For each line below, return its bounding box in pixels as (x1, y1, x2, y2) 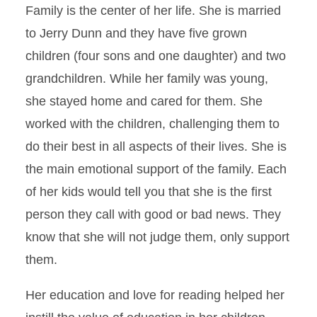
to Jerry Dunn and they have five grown (25, 26, 247, 40)
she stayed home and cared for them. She (25, 94, 263, 108)
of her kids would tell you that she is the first (25, 185, 272, 199)
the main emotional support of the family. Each (25, 162, 287, 176)
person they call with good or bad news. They (25, 207, 281, 221)
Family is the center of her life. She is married (25, 4, 281, 18)
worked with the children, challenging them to (25, 117, 279, 131)
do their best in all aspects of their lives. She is (25, 139, 287, 154)
